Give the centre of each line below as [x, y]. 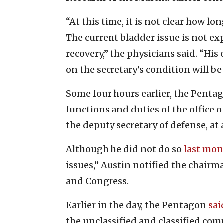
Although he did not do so [125, 149]
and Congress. [97, 181]
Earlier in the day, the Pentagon [137, 205]
